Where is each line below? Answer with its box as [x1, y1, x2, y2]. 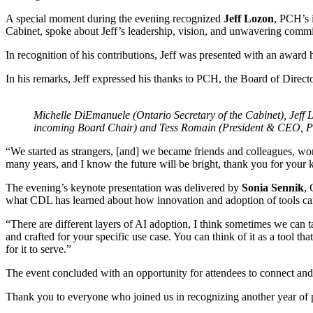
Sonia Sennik [242, 182, 304, 194]
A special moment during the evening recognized [6, 13, 224, 25]
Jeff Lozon [224, 13, 274, 25]
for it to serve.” [6, 243, 71, 256]
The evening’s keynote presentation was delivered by [6, 182, 242, 194]
